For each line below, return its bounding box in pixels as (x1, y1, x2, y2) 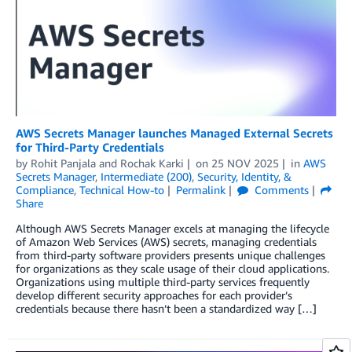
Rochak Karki (120, 156, 184, 170)
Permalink (175, 183, 225, 197)
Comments (251, 183, 309, 197)
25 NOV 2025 (211, 156, 279, 170)
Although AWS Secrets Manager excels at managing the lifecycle (16, 222, 329, 236)
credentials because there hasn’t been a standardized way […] (16, 302, 317, 316)
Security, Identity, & (197, 170, 291, 184)
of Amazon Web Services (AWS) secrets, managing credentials (16, 235, 317, 249)
